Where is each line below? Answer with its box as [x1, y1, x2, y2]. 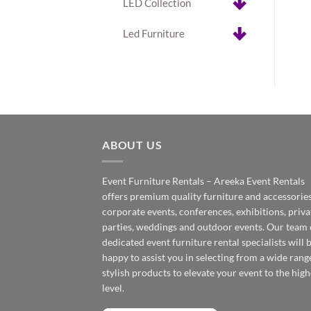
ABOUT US [102, 137, 162, 151]
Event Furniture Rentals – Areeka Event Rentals [102, 175, 305, 187]
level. [102, 282, 124, 294]
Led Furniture [123, 27, 185, 40]
